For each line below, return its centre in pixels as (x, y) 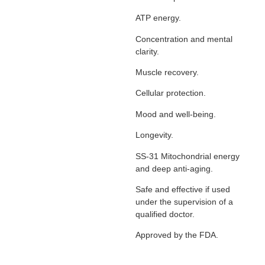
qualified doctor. (165, 214)
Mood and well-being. (175, 114)
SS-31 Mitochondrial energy (187, 156)
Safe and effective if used (182, 189)
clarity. (147, 51)
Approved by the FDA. (177, 235)
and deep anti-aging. (174, 168)
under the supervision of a (184, 201)
